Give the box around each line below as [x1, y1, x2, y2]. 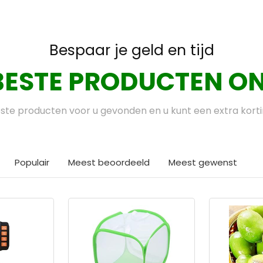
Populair [15, 156, 49, 168]
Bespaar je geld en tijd [49, 40, 214, 60]
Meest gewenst [168, 156, 237, 168]
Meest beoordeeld [68, 156, 150, 168]
